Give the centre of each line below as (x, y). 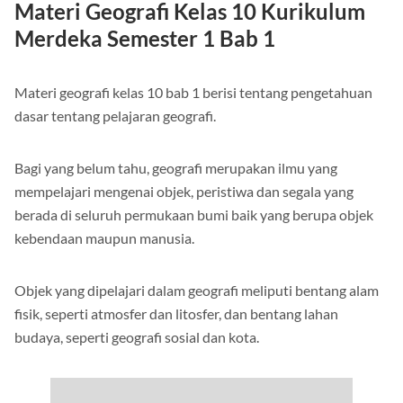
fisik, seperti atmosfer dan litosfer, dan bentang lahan (176, 314)
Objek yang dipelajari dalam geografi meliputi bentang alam (197, 291)
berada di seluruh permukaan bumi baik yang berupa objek (194, 215)
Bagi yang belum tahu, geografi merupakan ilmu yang (176, 168)
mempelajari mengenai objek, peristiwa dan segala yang (184, 192)
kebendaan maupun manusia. (104, 238)
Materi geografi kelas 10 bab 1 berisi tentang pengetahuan (193, 93)
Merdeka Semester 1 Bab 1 (145, 39)
